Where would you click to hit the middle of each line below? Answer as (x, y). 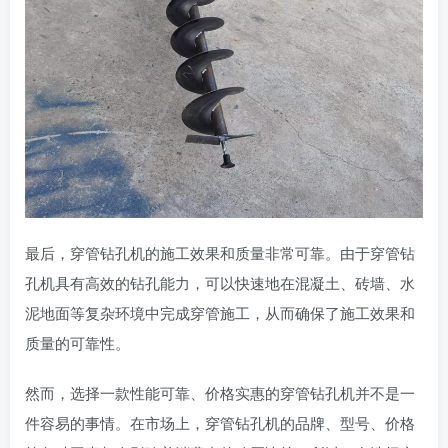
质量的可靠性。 (77, 342)
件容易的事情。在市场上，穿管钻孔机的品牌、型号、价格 (220, 422)
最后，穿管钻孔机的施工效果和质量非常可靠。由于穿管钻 (220, 252)
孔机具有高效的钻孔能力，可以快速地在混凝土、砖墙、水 (220, 282)
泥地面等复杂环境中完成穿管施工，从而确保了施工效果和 (220, 312)
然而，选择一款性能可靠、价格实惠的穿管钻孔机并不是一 (220, 392)
